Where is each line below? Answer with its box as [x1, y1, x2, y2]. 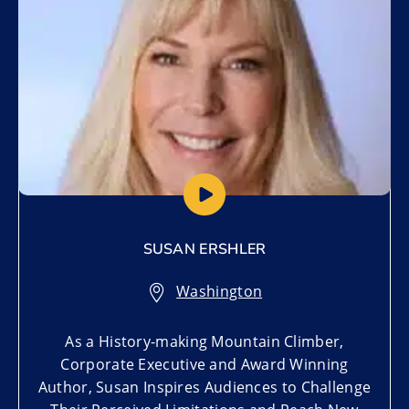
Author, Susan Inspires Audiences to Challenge [37, 377, 372, 398]
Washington [176, 281, 263, 302]
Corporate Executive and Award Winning [60, 354, 349, 375]
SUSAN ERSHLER [142, 239, 267, 260]
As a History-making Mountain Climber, [65, 331, 344, 352]
